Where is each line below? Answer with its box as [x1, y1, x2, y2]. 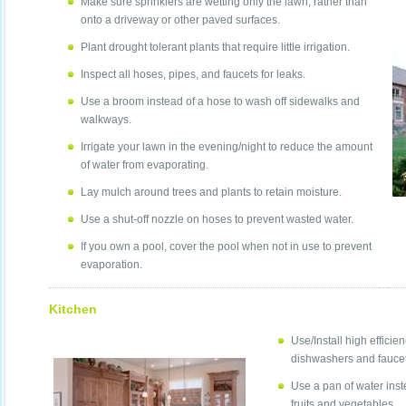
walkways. [81, 113, 131, 127]
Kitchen [49, 302, 97, 317]
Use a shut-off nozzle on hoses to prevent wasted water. [81, 213, 353, 227]
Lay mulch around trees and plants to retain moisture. [81, 186, 344, 199]
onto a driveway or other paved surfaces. [81, 14, 280, 27]
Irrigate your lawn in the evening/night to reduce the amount [81, 140, 372, 154]
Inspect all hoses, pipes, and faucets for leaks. [81, 68, 305, 82]
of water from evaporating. [81, 159, 211, 172]
